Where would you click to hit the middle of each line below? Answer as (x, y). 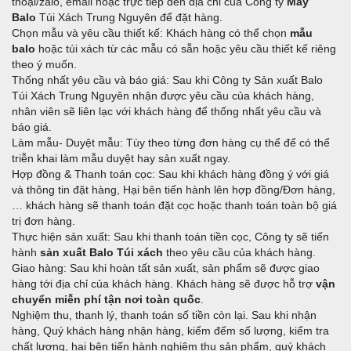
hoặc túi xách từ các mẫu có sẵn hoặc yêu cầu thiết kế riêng (186, 49)
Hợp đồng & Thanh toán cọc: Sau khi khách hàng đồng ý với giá (170, 174)
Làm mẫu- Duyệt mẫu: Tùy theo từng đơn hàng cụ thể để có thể (171, 143)
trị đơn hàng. (43, 221)
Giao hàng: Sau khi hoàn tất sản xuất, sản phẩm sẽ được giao (166, 268)
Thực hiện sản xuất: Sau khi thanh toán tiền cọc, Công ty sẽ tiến (170, 237)
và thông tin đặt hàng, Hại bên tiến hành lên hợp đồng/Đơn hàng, (174, 190)
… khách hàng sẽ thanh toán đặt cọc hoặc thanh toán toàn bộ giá (174, 206)
